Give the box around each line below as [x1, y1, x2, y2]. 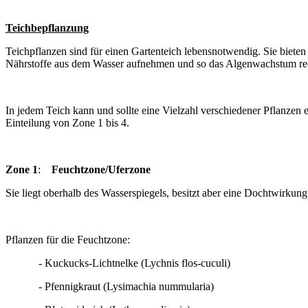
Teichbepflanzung [5, 22, 89, 34]
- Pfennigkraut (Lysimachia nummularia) [5, 280, 214, 292]
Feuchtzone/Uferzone [52, 164, 151, 175]
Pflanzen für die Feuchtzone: [5, 234, 130, 245]
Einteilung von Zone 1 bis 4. [5, 117, 129, 129]
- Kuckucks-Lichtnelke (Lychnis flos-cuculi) [5, 257, 230, 269]
